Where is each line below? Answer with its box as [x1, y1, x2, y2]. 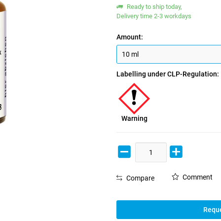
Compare [125, 174, 155, 182]
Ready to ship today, [125, 3, 183, 10]
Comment [181, 173, 213, 181]
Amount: [116, 33, 144, 41]
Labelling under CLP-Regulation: [116, 70, 220, 78]
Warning [121, 114, 147, 122]
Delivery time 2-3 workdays [116, 12, 192, 20]
